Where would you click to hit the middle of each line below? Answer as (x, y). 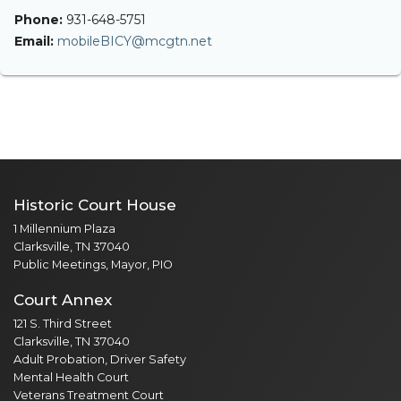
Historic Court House (95, 205)
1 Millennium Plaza (64, 228)
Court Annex (63, 299)
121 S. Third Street (63, 323)
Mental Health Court (71, 377)
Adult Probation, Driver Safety (100, 359)
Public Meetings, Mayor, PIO (93, 264)
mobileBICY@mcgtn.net (135, 41)
